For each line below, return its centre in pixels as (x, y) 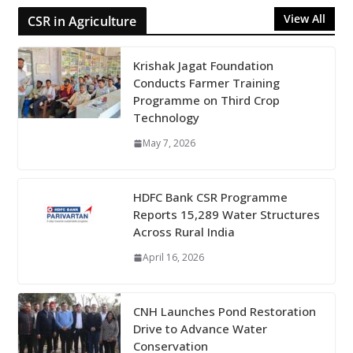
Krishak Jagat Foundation (203, 66)
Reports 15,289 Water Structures (226, 215)
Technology (166, 118)
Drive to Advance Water (200, 329)
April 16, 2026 (173, 258)
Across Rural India (184, 232)
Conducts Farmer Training (206, 83)
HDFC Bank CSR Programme (210, 197)
